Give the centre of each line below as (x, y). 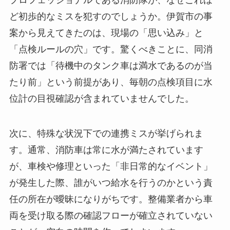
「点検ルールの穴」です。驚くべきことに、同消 (111, 49)
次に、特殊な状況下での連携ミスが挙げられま (106, 133)
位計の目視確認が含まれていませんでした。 (101, 98)
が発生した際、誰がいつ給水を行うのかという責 (111, 183)
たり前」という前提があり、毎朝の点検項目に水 (111, 82)
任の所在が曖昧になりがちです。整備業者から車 (111, 199)
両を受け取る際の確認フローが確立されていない (111, 215)
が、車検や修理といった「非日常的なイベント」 (111, 166)
